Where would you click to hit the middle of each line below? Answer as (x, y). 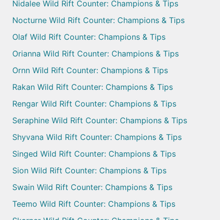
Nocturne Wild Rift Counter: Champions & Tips (98, 20)
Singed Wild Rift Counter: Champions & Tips (94, 154)
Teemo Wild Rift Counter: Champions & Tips (94, 204)
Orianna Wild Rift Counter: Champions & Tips (96, 54)
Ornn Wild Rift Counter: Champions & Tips (90, 70)
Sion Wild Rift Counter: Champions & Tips (89, 171)
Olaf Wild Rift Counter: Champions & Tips (89, 37)
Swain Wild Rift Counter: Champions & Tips (92, 187)
